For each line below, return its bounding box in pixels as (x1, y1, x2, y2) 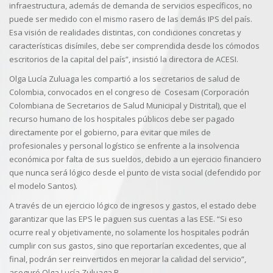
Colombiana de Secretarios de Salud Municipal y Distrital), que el (9, 100, 246, 111)
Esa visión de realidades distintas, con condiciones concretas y (9, 27, 241, 38)
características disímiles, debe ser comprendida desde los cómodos (9, 40, 260, 51)
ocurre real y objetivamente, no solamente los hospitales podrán (9, 227, 249, 238)
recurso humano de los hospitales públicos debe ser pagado (9, 113, 235, 124)
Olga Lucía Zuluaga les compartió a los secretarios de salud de (9, 73, 240, 84)
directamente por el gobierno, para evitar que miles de (9, 127, 211, 138)
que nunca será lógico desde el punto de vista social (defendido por (9, 167, 261, 178)
